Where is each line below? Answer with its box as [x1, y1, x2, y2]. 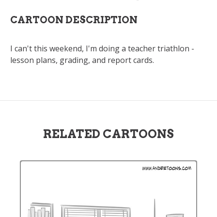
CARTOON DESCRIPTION [10, 14, 138, 26]
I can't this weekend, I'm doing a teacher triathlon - [10, 43, 194, 54]
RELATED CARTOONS [43, 127, 174, 141]
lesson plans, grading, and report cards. [10, 55, 154, 65]
